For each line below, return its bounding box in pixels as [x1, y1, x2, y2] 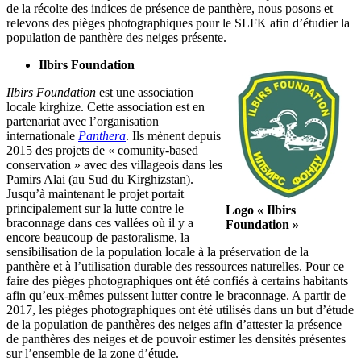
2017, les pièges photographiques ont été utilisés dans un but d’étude [6, 303, 354, 317]
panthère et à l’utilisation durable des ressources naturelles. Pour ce [6, 259, 344, 274]
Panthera [78, 129, 126, 143]
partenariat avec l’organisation [6, 114, 159, 129]
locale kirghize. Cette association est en [6, 100, 205, 114]
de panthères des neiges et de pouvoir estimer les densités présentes [6, 332, 346, 346]
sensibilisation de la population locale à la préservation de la [6, 245, 309, 259]
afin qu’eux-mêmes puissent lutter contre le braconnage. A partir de [6, 288, 346, 303]
